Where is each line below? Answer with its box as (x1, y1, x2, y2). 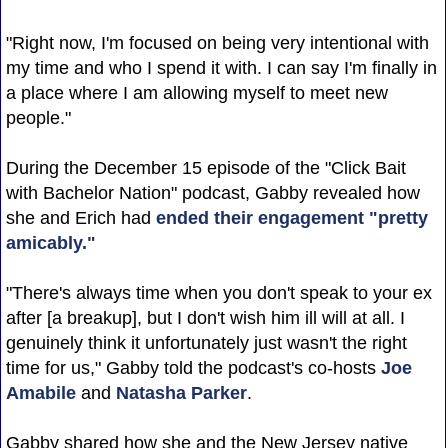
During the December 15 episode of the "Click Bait (5, 157, 406, 178)
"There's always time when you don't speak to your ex (5, 282, 432, 303)
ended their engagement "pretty (155, 207, 428, 228)
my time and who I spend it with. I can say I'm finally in (5, 57, 437, 78)
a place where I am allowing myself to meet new (5, 82, 388, 103)
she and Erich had (5, 207, 156, 228)
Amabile (5, 382, 76, 403)
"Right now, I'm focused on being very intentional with (5, 32, 429, 53)
